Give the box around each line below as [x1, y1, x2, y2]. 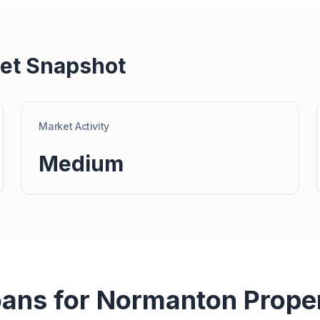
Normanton [96, 284, 237, 316]
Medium [39, 151, 124, 176]
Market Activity [39, 120, 110, 132]
